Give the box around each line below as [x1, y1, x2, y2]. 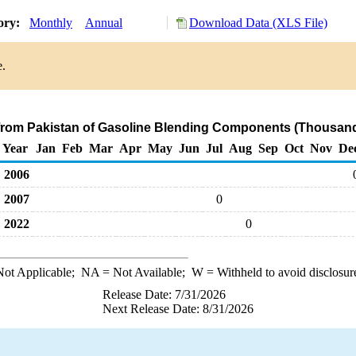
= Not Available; [99, 265, 192, 279]
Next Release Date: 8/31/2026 [103, 302, 253, 315]
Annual [85, 16, 122, 29]
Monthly [29, 16, 72, 29]
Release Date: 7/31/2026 [103, 288, 226, 301]
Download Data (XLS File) [189, 16, 327, 29]
